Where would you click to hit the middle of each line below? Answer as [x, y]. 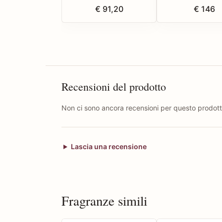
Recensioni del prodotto [114, 87]
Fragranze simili [104, 201]
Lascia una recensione [109, 147]
